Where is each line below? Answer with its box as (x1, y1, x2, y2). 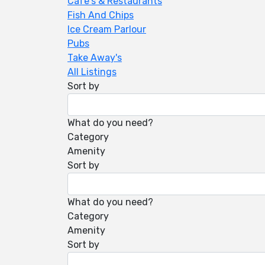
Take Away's (67, 52, 122, 63)
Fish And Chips (67, 9, 134, 21)
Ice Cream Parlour (67, 24, 146, 35)
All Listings (67, 66, 117, 77)
